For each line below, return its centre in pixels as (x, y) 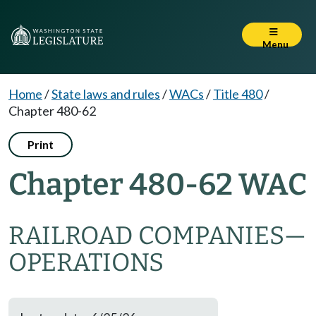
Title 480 (238, 94)
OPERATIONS (86, 262)
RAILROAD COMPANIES (146, 236)
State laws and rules (106, 94)
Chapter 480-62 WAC (158, 184)
